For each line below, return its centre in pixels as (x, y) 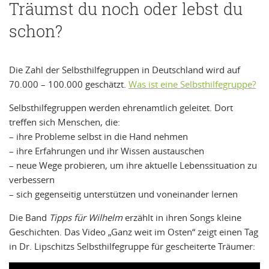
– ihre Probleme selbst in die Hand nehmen (98, 136)
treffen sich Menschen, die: (65, 122)
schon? (36, 32)
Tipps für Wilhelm (86, 217)
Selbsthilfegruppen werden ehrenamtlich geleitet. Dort (121, 107)
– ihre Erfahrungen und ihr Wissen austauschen (107, 150)
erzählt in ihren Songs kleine (182, 217)
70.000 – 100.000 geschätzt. (69, 84)
